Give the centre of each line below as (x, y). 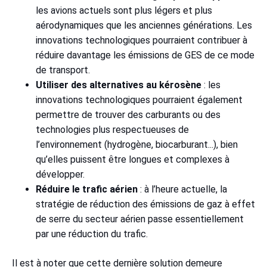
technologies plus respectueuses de (112, 129)
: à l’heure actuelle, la (182, 189)
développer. (60, 174)
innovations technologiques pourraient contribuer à (142, 40)
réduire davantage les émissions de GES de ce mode (145, 55)
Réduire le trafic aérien (87, 189)
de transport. (65, 70)
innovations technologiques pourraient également (139, 100)
